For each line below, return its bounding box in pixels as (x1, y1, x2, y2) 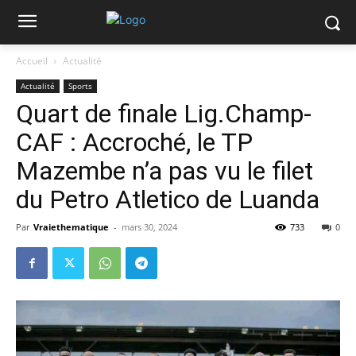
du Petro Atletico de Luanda (16, 184, 319, 215)
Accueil (16, 54, 48, 68)
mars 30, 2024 (122, 221, 177, 233)
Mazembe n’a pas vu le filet (16, 156, 313, 186)
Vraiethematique (33, 221, 109, 233)
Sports (68, 80, 92, 91)
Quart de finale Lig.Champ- (16, 99, 311, 129)
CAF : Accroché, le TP (16, 127, 253, 157)
